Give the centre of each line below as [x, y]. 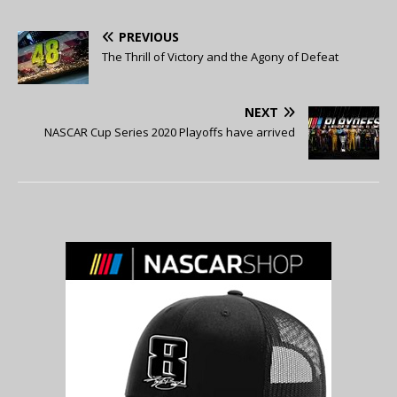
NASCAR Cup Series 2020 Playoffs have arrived [170, 132]
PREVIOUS [149, 37]
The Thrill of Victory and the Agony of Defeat [220, 57]
